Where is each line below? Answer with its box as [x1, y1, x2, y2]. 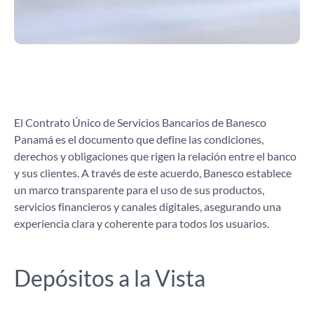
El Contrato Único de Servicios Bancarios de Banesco [14, 116, 266, 129]
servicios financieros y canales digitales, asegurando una [14, 200, 281, 213]
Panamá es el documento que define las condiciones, [14, 132, 264, 146]
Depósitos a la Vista [14, 264, 205, 292]
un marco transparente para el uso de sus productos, [14, 183, 264, 196]
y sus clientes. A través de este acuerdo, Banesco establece [14, 166, 292, 179]
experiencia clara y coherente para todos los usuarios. [14, 217, 269, 230]
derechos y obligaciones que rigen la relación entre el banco [14, 149, 296, 163]
